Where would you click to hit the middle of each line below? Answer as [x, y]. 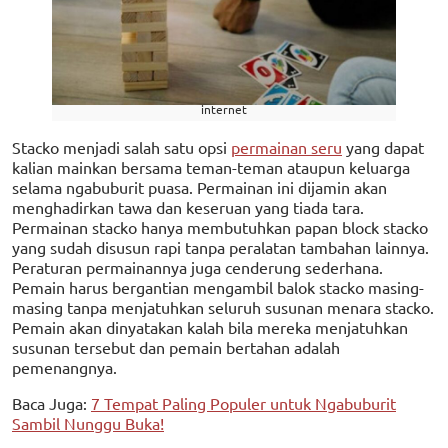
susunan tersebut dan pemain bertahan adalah [176, 347]
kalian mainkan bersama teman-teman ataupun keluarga [211, 167]
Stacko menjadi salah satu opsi [121, 147]
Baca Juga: [51, 403]
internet [224, 109]
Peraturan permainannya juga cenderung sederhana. [197, 267]
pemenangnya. [66, 367]
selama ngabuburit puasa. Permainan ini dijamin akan [199, 187]
